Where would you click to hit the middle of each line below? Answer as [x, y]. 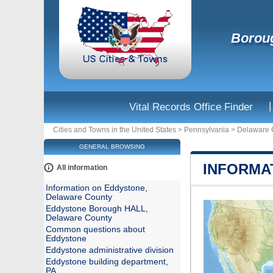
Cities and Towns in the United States [115, 130]
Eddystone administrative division [110, 250]
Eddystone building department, [107, 262]
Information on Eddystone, [97, 188]
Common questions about [95, 229]
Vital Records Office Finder [191, 107]
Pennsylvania [207, 130]
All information [82, 168]
